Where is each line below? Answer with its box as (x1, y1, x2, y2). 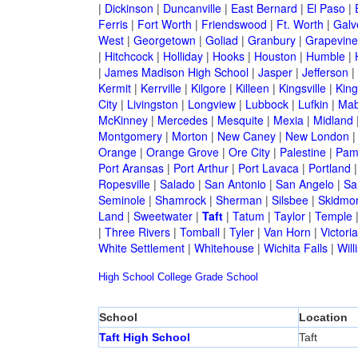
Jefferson (301, 64, 348, 81)
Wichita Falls (263, 240, 328, 257)
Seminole (97, 192, 145, 209)
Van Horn (263, 224, 311, 241)
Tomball (179, 224, 220, 241)
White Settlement (97, 240, 185, 257)
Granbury (247, 32, 296, 49)
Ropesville (97, 176, 150, 193)
